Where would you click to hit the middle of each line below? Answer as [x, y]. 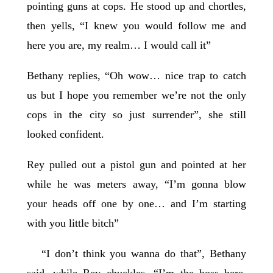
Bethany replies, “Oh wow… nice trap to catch [136, 76]
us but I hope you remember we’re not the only [136, 95]
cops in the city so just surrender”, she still [136, 115]
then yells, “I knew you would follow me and [136, 26]
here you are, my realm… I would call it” [120, 45]
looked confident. [65, 134]
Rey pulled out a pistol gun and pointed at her [136, 165]
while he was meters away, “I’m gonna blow [136, 184]
